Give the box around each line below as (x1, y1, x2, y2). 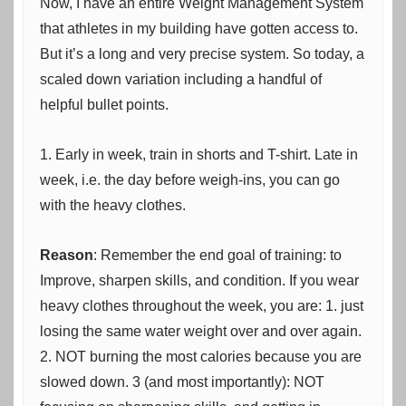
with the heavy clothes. (40, 198, 186, 214)
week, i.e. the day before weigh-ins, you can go (40, 172, 340, 188)
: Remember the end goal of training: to (93, 247, 342, 264)
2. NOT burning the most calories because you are (40, 349, 362, 365)
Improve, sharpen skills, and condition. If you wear (40, 273, 359, 289)
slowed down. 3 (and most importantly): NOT (40, 374, 324, 391)
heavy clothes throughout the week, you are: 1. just (40, 298, 363, 314)
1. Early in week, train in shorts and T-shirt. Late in (40, 147, 358, 163)
